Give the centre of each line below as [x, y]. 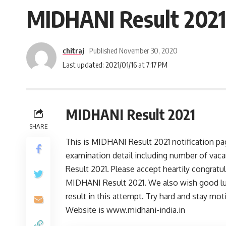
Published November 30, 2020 [133, 50]
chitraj [73, 50]
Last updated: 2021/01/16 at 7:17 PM [115, 64]
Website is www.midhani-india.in [125, 210]
